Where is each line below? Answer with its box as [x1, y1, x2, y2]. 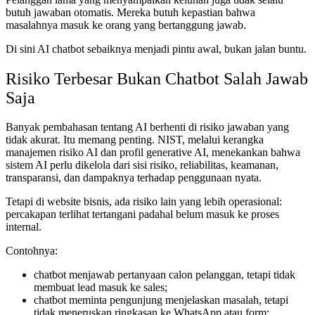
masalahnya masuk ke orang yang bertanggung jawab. [6, 18, 246, 31]
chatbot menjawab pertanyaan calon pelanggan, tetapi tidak [34, 269, 295, 281]
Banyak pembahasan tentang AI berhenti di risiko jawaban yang [6, 121, 289, 134]
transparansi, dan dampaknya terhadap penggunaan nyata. [6, 172, 262, 184]
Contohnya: [6, 245, 58, 257]
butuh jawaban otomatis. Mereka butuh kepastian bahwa [6, 6, 255, 18]
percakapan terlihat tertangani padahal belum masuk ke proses [6, 208, 279, 221]
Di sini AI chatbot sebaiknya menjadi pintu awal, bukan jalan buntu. [6, 42, 307, 55]
